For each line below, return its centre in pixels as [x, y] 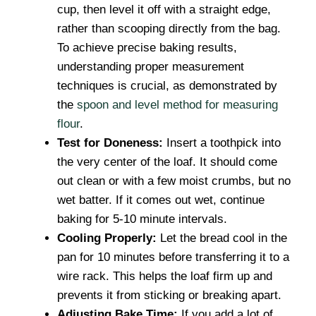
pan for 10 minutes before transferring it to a [173, 257]
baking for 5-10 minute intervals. [142, 219]
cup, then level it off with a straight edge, [164, 10]
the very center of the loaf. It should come [167, 162]
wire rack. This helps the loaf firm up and [165, 276]
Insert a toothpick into [222, 143]
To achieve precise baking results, [147, 48]
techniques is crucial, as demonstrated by [167, 86]
